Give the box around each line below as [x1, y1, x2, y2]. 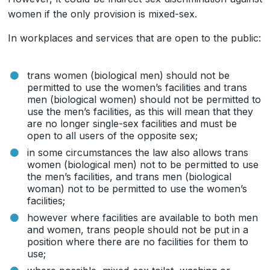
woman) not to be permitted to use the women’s [27, 182, 248, 195]
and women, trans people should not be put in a [27, 223, 249, 236]
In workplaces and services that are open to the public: [8, 31, 262, 44]
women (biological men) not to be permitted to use [27, 158, 259, 171]
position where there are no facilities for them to [27, 235, 249, 248]
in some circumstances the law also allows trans [27, 146, 249, 159]
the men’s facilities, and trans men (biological [27, 170, 232, 183]
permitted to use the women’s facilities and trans [27, 81, 248, 93]
